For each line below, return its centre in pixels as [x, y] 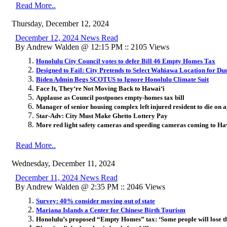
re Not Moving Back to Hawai [118, 88]
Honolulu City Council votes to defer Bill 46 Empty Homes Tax [126, 61]
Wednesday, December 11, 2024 [63, 163]
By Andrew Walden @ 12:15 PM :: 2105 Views [92, 47]
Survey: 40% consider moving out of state [96, 201]
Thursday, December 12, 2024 [60, 23]
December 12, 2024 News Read [67, 37]
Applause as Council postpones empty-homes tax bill [110, 97]
